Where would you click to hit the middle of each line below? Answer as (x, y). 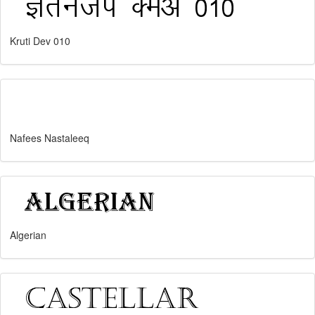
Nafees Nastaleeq (50, 138)
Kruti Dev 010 (40, 41)
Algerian (28, 235)
